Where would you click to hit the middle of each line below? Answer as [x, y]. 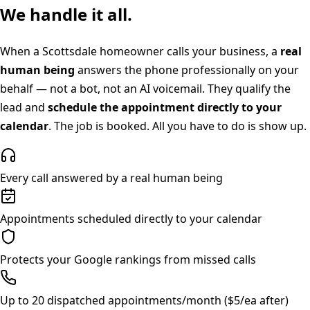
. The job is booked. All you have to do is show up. [177, 126]
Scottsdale [70, 51]
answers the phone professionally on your [187, 70]
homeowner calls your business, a [189, 51]
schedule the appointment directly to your [165, 107]
